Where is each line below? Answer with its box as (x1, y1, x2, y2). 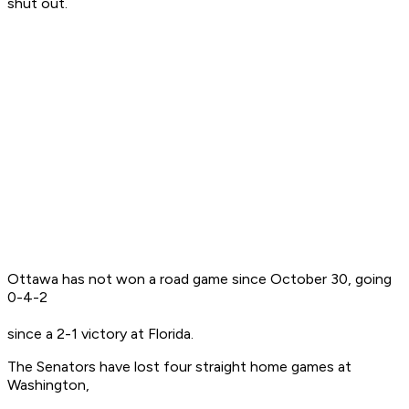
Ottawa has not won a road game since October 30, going (7, 270, 392, 288)
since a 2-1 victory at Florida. (7, 325, 194, 343)
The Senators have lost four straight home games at (7, 358, 351, 376)
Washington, (7, 376, 89, 394)
